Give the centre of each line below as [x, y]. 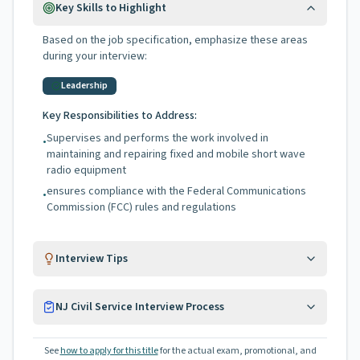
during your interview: [95, 56]
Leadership [84, 86]
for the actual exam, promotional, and [238, 351]
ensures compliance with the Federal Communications [176, 191]
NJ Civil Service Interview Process [140, 307]
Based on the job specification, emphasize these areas [175, 40]
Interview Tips [92, 259]
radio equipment [86, 170]
